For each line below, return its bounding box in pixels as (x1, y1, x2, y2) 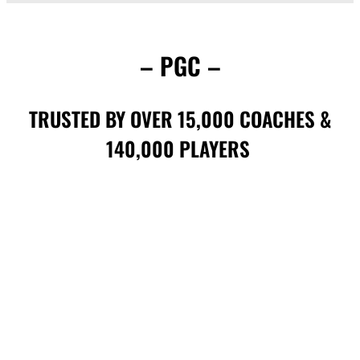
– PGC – (139, 47, 221, 84)
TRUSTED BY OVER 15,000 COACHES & (29, 104, 331, 134)
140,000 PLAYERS (105, 133, 255, 164)
